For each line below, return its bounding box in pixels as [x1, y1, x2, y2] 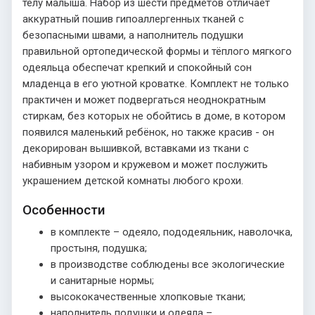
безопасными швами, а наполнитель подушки [22, 28, 243, 41]
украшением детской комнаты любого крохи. [22, 174, 243, 187]
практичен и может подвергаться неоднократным [22, 93, 266, 106]
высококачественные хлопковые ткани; [51, 290, 245, 303]
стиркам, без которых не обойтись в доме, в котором [22, 109, 285, 122]
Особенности [22, 201, 105, 218]
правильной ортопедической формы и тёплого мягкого [22, 44, 292, 58]
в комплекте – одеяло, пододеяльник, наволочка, [51, 225, 292, 238]
